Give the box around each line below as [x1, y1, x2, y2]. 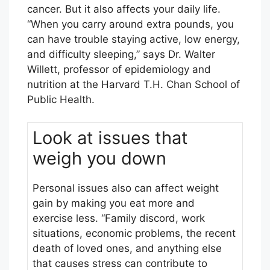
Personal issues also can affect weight [33, 182, 219, 195]
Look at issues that [33, 127, 188, 149]
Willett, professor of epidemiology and [27, 63, 211, 75]
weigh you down [33, 148, 166, 169]
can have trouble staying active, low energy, [27, 33, 240, 45]
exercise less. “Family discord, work [33, 212, 205, 225]
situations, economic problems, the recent [33, 227, 236, 240]
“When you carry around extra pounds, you [27, 17, 234, 30]
